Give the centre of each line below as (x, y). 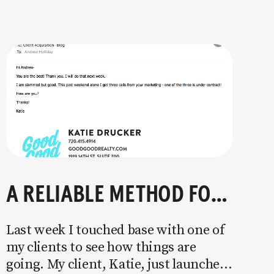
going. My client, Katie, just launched (117, 264)
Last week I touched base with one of (116, 229)
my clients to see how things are (101, 246)
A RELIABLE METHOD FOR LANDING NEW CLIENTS (219, 195)
